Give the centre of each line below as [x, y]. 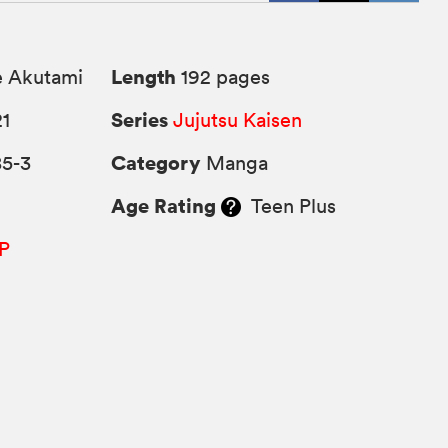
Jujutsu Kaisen [238, 120]
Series [140, 120]
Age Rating [164, 206]
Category [156, 163]
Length [144, 77]
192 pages [223, 77]
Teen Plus [289, 206]
